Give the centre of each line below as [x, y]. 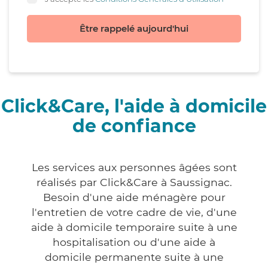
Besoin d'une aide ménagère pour [134, 197]
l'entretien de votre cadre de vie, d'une [134, 212]
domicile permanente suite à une [134, 257]
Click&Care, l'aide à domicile [134, 106]
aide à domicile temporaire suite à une [134, 227]
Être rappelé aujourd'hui [134, 29]
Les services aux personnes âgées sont [134, 167]
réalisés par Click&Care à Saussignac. [134, 182]
